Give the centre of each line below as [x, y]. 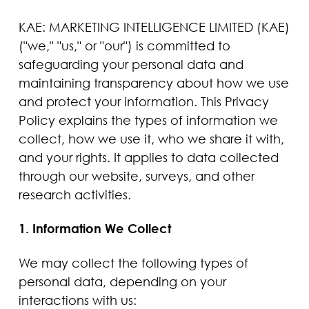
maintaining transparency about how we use [153, 82]
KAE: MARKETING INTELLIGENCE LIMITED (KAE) [154, 27]
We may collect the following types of [133, 262]
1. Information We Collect [94, 229]
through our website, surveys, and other [136, 176]
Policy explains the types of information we [148, 120]
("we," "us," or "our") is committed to [124, 45]
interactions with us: [77, 300]
